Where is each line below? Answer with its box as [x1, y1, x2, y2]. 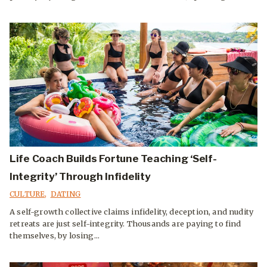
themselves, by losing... [10, 231, 100, 241]
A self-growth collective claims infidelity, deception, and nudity [10, 207, 254, 217]
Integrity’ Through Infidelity [10, 170, 151, 183]
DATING [50, 190, 81, 199]
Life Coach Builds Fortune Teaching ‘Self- [10, 153, 217, 165]
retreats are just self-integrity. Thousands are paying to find [10, 219, 241, 229]
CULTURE [10, 190, 45, 199]
